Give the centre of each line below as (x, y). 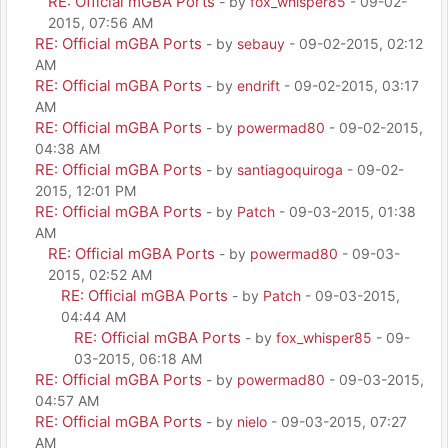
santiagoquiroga (290, 169)
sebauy (261, 43)
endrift (258, 85)
